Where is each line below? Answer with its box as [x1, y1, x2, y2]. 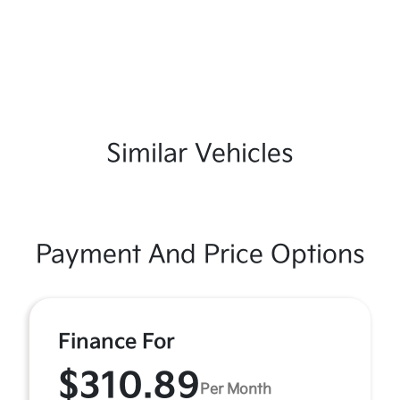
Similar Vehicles [106, 138, 294, 169]
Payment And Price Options [35, 239, 365, 270]
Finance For [58, 329, 175, 354]
